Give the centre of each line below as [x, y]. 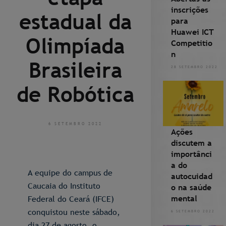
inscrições [189, 10]
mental [184, 198]
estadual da [75, 22]
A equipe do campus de [70, 173]
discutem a [191, 143]
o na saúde [191, 187]
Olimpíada [75, 46]
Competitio [191, 43]
